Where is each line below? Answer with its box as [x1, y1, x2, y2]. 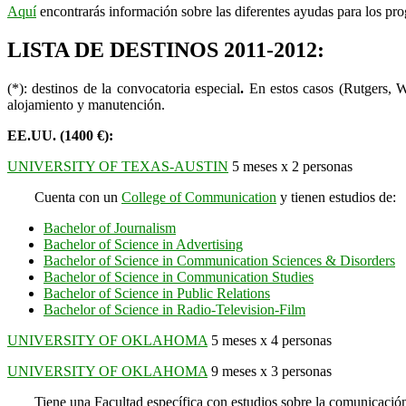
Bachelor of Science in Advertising [43, 236, 243, 252]
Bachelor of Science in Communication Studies [43, 268, 314, 285]
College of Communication [121, 188, 276, 205]
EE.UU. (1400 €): [7, 127, 113, 143]
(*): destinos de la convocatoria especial [7, 80, 241, 96]
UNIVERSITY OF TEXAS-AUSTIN [7, 158, 228, 174]
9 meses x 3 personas [208, 362, 332, 379]
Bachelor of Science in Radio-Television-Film [43, 301, 305, 317]
